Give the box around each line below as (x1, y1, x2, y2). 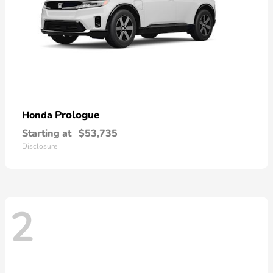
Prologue (55, 107, 99, 122)
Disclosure (22, 141, 57, 151)
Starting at (22, 126, 71, 140)
